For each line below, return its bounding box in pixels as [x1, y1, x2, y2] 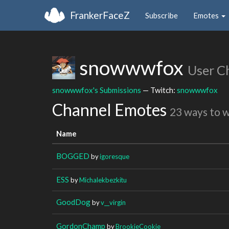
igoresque [100, 152, 129, 161]
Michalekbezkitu [79, 175, 127, 184]
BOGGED [56, 151, 89, 161]
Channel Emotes [52, 100, 170, 120]
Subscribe [145, 10, 178, 20]
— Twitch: [141, 85, 177, 95]
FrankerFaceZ [70, 9, 130, 21]
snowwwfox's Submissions [52, 85, 141, 95]
